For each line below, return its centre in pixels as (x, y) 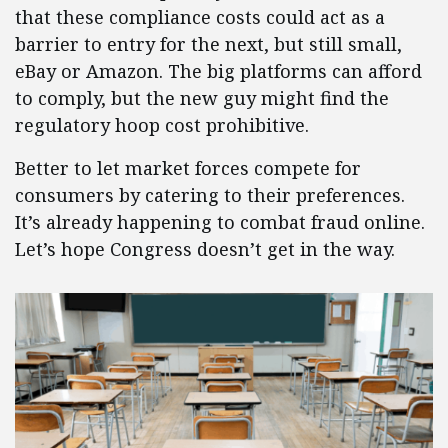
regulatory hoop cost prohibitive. (162, 125)
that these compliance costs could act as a (200, 17)
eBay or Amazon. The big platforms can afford (218, 71)
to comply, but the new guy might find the (202, 98)
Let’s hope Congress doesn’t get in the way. (217, 249)
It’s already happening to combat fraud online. (220, 222)
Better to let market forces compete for (188, 168)
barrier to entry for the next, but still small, (208, 44)
